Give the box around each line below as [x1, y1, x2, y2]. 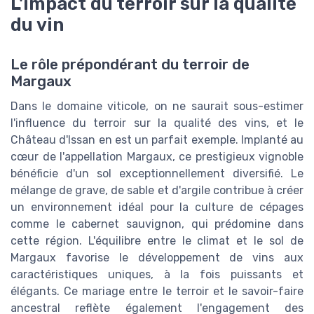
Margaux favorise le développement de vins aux [11, 250, 303, 264]
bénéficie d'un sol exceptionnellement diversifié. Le [11, 166, 303, 180]
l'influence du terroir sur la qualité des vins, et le [11, 116, 303, 130]
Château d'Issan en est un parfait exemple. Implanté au [11, 132, 303, 146]
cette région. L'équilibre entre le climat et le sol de [11, 233, 303, 247]
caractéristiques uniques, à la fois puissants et [11, 267, 303, 281]
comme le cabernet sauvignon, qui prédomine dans [11, 217, 303, 231]
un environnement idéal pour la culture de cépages [11, 200, 303, 214]
